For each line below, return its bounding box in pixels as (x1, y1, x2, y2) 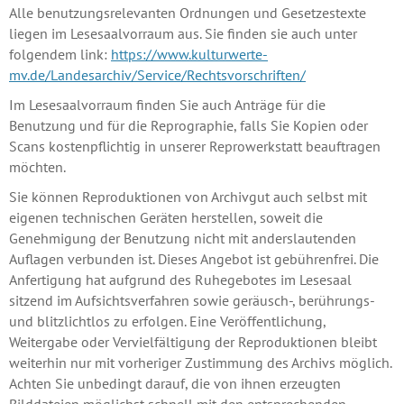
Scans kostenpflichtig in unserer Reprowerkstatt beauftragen (9, 137, 381, 156)
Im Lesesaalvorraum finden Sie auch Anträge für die (9, 96, 326, 115)
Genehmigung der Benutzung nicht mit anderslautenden (9, 229, 356, 248)
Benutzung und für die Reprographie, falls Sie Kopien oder (9, 116, 368, 135)
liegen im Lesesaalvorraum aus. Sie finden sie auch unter (9, 24, 357, 43)
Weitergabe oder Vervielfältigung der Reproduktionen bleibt (9, 333, 377, 352)
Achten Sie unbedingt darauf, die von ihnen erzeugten (9, 374, 341, 393)
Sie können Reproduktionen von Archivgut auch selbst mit (9, 188, 367, 207)
